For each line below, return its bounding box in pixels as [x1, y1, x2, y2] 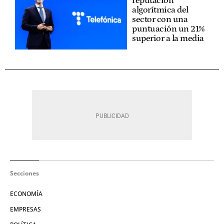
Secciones [10, 168, 39, 177]
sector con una [132, 14, 187, 24]
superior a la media [132, 33, 204, 43]
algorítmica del [132, 4, 188, 15]
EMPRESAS [10, 204, 41, 213]
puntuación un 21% [132, 23, 204, 34]
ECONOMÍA [10, 189, 42, 198]
